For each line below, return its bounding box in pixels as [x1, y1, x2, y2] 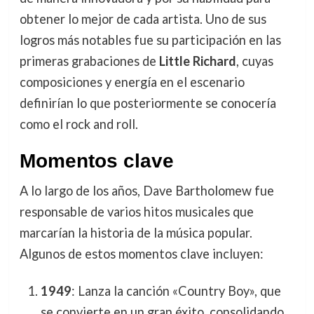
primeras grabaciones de [19, 53, 159, 69]
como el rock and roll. [19, 116, 138, 132]
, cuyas [235, 53, 273, 69]
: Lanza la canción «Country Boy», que [71, 283, 281, 299]
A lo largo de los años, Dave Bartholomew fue [19, 183, 274, 199]
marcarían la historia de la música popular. [19, 225, 252, 241]
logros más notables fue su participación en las [19, 32, 281, 48]
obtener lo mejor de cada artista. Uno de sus [19, 11, 266, 27]
